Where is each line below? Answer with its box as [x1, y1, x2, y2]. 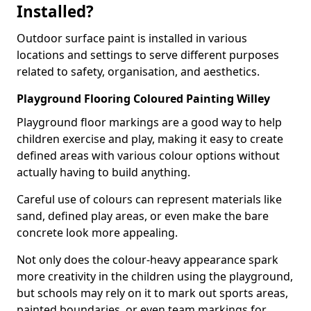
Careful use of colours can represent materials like [17, 192, 282, 207]
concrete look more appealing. [17, 225, 178, 240]
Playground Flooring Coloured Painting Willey [17, 91, 270, 106]
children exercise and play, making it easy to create [17, 131, 283, 146]
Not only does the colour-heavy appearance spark [17, 252, 278, 267]
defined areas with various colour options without [17, 148, 280, 163]
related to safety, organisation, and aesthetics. [17, 64, 260, 79]
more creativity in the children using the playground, [17, 269, 293, 284]
